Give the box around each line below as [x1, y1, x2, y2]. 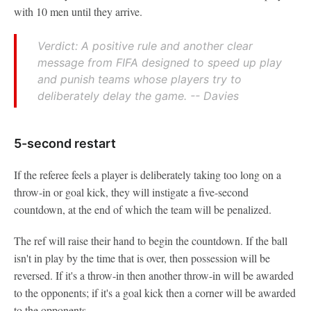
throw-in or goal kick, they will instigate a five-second [14, 185, 249, 199]
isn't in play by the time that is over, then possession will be [14, 251, 270, 265]
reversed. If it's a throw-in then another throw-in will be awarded [14, 268, 294, 283]
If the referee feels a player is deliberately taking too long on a [14, 167, 281, 182]
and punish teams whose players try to [37, 72, 242, 86]
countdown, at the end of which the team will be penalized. [14, 202, 271, 217]
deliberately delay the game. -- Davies [37, 89, 239, 103]
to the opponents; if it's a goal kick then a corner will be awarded [14, 285, 296, 300]
